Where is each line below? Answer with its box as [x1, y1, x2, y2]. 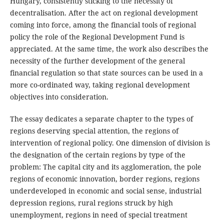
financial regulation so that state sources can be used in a [9, 68, 203, 77]
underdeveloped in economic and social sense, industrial [9, 186, 201, 196]
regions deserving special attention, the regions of [9, 126, 178, 136]
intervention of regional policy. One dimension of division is [9, 138, 210, 148]
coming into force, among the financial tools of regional [9, 20, 196, 29]
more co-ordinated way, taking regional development [9, 80, 190, 89]
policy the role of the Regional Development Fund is [9, 32, 184, 41]
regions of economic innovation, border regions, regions [9, 174, 199, 184]
